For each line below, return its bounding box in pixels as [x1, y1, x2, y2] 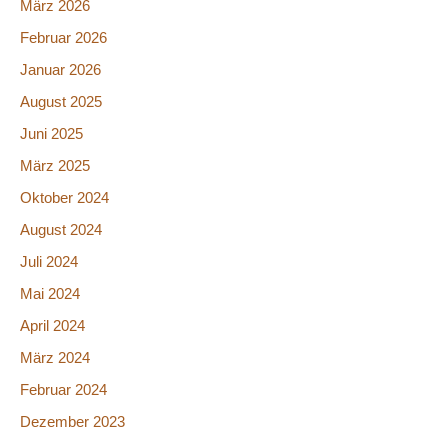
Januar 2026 [20, 62, 101, 79]
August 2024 [20, 222, 102, 239]
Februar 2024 [20, 381, 107, 398]
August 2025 [20, 94, 102, 111]
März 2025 [20, 158, 90, 175]
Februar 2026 [20, 30, 107, 47]
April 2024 [20, 317, 85, 334]
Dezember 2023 [20, 413, 125, 430]
